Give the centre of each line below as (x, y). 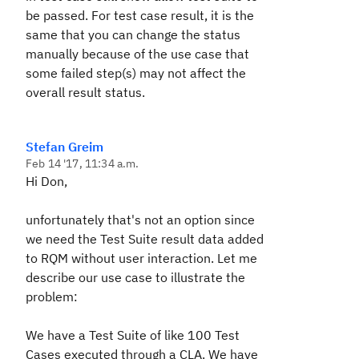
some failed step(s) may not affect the (136, 73)
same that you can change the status (133, 34)
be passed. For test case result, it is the (140, 15)
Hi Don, (46, 181)
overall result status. (85, 92)
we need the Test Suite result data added (145, 239)
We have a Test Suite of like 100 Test (133, 335)
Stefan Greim (65, 147)
